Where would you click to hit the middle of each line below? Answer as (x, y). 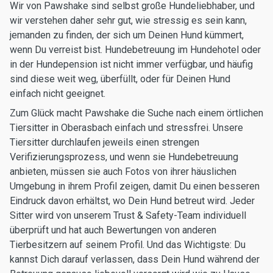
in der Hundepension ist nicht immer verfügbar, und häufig (131, 64)
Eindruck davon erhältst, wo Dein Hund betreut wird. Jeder (132, 201)
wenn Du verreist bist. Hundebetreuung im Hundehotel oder (135, 50)
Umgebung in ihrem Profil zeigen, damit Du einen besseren (135, 186)
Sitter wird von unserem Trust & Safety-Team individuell (128, 215)
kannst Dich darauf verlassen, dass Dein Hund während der (135, 259)
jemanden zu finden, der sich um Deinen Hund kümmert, (127, 35)
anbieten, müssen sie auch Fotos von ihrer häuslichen (123, 172)
